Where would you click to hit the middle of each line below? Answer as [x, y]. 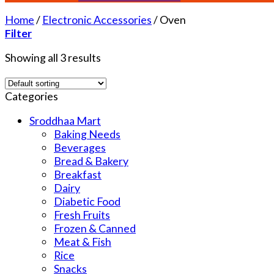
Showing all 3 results [53, 58]
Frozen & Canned [95, 228]
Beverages [80, 148]
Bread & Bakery [91, 161]
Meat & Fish [83, 242]
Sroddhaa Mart [65, 121]
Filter [18, 33]
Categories [31, 96]
